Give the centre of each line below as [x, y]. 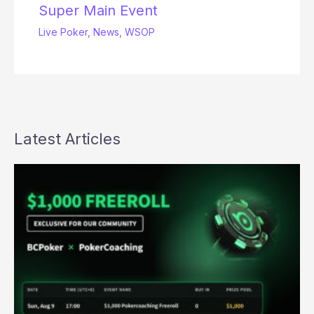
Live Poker [63, 32]
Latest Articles [67, 139]
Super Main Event [98, 11]
